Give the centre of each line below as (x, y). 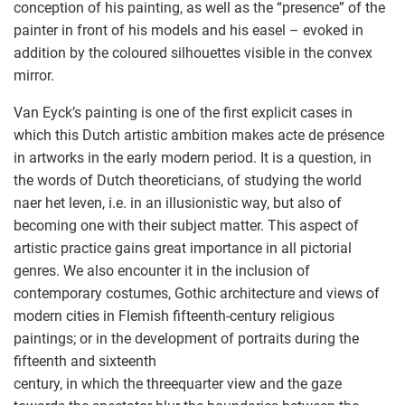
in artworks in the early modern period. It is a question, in (193, 157)
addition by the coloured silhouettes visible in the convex (193, 52)
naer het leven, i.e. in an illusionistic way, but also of (178, 202)
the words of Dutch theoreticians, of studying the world (188, 180)
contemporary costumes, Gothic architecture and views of (197, 293)
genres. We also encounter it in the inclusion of (162, 270)
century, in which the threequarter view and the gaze (178, 383)
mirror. (34, 75)
